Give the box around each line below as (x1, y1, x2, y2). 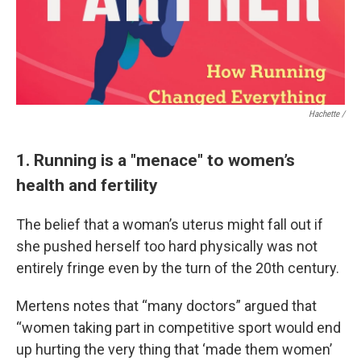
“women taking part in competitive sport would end (16, 319, 341, 336)
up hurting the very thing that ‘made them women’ (16, 341, 332, 358)
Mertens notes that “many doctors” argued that (16, 297, 317, 314)
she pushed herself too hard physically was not (16, 238, 317, 255)
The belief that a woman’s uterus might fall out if (16, 216, 323, 233)
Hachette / (309, 109, 345, 119)
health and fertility (16, 175, 158, 195)
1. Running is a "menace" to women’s (16, 150, 295, 170)
